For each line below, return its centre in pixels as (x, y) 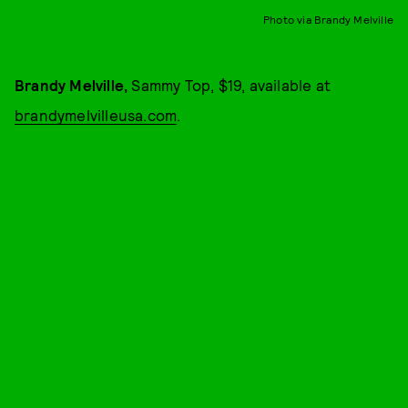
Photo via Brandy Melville (328, 19)
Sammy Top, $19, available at (229, 84)
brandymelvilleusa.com (96, 114)
